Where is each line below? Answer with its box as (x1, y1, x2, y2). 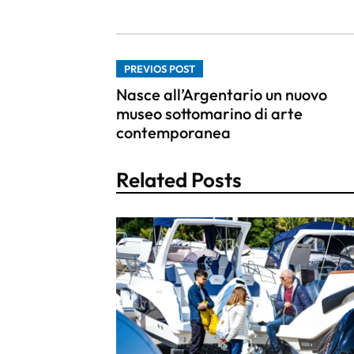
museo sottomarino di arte (116, 103, 303, 123)
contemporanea (116, 122, 231, 142)
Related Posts (116, 166, 242, 193)
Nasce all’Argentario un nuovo (116, 84, 327, 104)
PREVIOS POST (124, 62, 195, 75)
